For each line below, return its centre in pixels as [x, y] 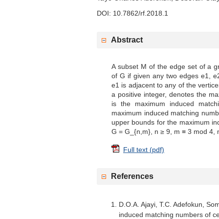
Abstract [127, 40]
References [132, 176]
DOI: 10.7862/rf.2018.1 [132, 13]
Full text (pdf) [144, 149]
